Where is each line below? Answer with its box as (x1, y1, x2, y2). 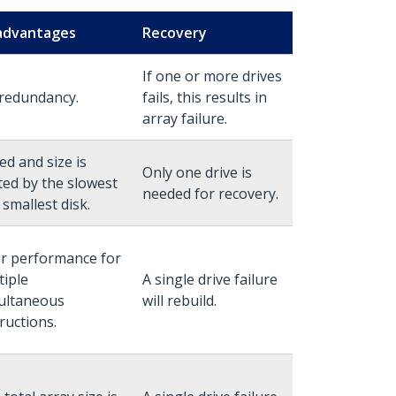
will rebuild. (142, 291, 217, 310)
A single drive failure (142, 270, 278, 289)
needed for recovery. (142, 184, 278, 203)
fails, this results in (142, 88, 267, 107)
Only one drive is (142, 163, 252, 182)
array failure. (142, 109, 227, 128)
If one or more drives (142, 66, 282, 86)
